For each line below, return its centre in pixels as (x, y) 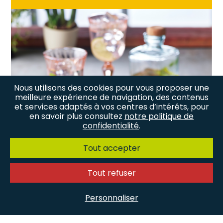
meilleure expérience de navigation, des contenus (111, 97)
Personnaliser (111, 198)
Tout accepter (111, 148)
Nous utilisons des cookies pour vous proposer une (111, 88)
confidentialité (111, 126)
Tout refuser (111, 173)
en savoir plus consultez (77, 116)
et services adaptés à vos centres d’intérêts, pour (111, 107)
